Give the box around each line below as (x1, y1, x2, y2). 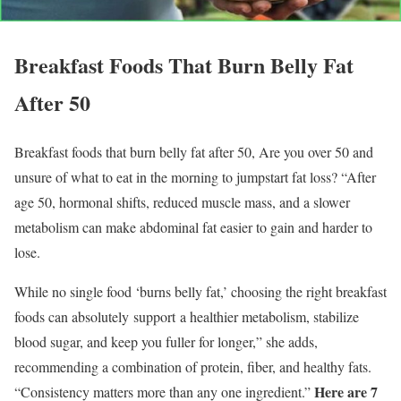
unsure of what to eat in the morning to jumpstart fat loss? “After (14, 167, 376, 187)
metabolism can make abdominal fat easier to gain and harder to (14, 218, 372, 237)
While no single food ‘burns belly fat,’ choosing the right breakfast (14, 282, 387, 302)
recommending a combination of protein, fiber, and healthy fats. (14, 357, 371, 377)
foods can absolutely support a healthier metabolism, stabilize (14, 307, 359, 327)
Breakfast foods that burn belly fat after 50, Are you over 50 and (14, 142, 373, 162)
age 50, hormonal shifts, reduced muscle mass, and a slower (14, 192, 350, 212)
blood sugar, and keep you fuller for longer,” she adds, (14, 332, 318, 352)
